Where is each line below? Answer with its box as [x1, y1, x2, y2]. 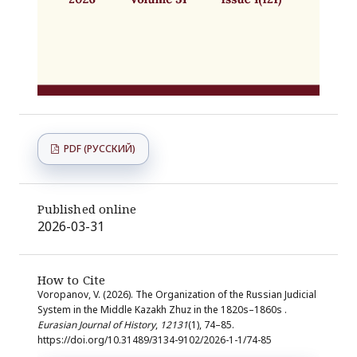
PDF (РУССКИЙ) [61, 141, 135, 155]
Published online [37, 200, 137, 217]
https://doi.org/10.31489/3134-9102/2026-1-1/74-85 [37, 333, 272, 347]
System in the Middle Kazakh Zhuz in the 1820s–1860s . [37, 303, 287, 317]
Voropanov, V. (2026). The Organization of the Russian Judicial [37, 288, 316, 302]
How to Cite [37, 272, 105, 288]
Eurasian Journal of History [37, 318, 155, 332]
